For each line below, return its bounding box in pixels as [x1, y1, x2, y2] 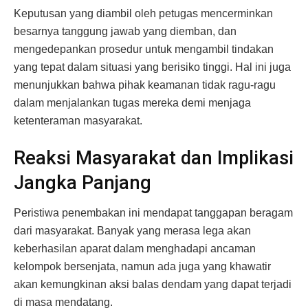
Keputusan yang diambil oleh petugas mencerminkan [14, 8, 273, 20]
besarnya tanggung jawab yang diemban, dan [14, 25, 236, 38]
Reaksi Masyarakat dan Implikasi [14, 146, 294, 169]
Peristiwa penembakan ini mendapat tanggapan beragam [14, 207, 293, 219]
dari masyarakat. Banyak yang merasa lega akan [14, 225, 251, 237]
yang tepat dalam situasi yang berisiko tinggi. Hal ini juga [14, 61, 291, 74]
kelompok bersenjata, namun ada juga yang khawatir [14, 261, 271, 273]
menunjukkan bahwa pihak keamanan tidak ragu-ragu [14, 79, 276, 91]
